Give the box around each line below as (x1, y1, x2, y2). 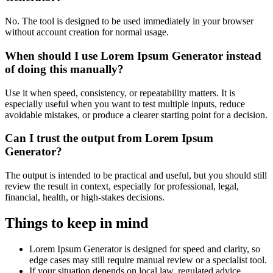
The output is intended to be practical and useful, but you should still (5, 169, 267, 180)
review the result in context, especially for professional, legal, (5, 180, 239, 191)
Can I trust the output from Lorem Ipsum (5, 132, 213, 145)
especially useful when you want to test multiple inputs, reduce (5, 98, 245, 109)
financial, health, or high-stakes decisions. (5, 191, 165, 202)
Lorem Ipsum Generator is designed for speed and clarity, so (29, 243, 260, 254)
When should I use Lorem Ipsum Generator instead (5, 49, 261, 62)
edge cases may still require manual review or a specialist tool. (29, 254, 267, 265)
